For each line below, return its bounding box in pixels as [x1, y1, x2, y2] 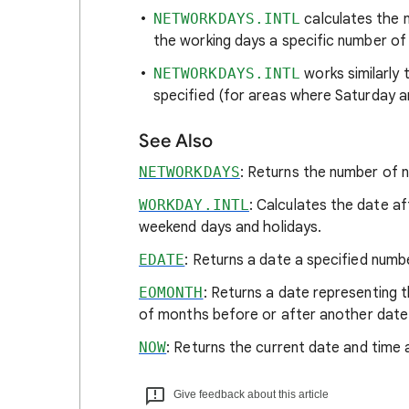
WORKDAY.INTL [139, 196, 249, 214]
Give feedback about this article [173, 388, 329, 401]
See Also [139, 130, 213, 152]
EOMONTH [139, 284, 204, 301]
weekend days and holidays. [139, 218, 322, 236]
